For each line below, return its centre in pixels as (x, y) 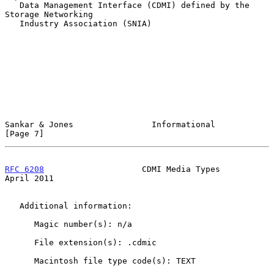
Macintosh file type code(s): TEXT (20, 261)
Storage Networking (49, 14)
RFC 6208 (24, 169)
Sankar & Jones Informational (110, 124)
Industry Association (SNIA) (12, 23)
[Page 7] (24, 133)
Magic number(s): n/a (20, 224)
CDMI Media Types (132, 169)
